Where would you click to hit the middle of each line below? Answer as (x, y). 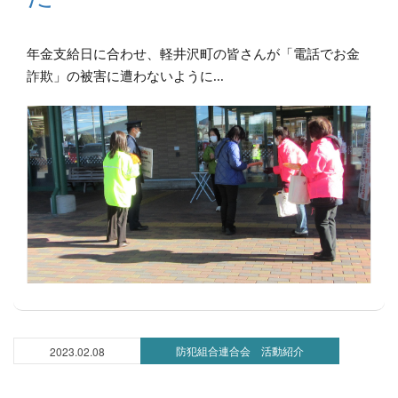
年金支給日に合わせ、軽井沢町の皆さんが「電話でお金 (193, 54)
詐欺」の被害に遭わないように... (125, 76)
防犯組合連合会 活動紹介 (240, 350)
